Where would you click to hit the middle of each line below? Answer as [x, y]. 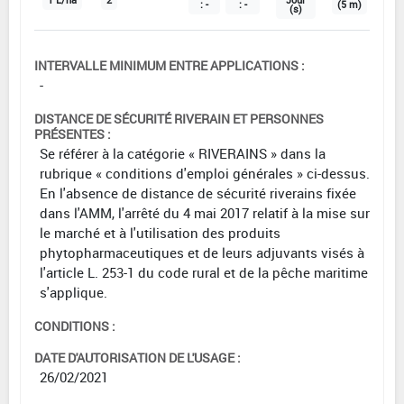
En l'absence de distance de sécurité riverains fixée [198, 193]
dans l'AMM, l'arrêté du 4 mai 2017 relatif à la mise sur [205, 212]
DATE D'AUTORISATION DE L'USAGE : [138, 357]
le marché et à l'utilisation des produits [160, 232]
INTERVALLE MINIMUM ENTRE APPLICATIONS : [170, 65]
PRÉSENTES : [73, 133]
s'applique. [73, 292]
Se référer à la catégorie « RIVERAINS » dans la [183, 153]
